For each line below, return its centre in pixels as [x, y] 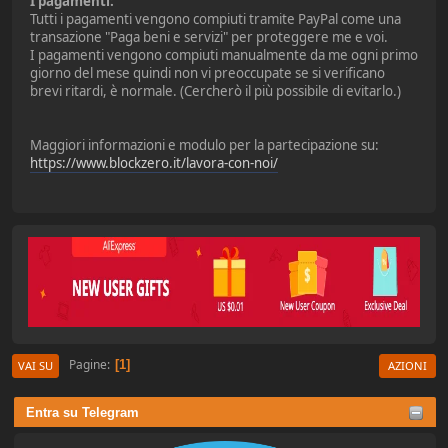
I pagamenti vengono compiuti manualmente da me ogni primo [224, 54]
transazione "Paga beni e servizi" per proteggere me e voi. [209, 36]
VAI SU [35, 365]
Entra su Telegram [82, 412]
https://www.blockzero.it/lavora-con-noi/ [154, 162]
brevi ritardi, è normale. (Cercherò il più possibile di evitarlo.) [215, 90]
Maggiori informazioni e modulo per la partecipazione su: [204, 144]
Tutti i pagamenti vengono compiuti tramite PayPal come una [215, 18]
